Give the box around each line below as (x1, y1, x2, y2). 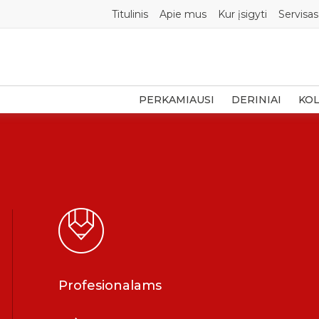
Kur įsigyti (218, 7, 267, 21)
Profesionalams (58, 278, 162, 293)
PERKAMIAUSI (139, 93, 214, 106)
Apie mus (159, 7, 206, 21)
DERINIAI (231, 93, 281, 106)
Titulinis (112, 7, 148, 21)
